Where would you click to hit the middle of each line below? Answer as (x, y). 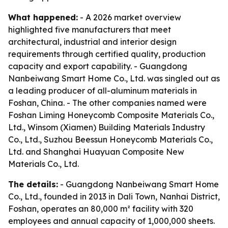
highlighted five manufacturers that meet (90, 30)
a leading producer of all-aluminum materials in (103, 91)
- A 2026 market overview (130, 17)
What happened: (43, 17)
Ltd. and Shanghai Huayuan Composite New (96, 152)
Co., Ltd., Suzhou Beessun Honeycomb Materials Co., (110, 139)
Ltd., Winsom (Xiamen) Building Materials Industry (107, 127)
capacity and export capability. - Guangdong (98, 66)
